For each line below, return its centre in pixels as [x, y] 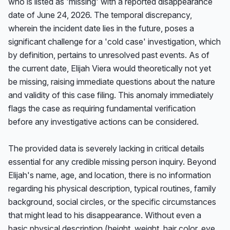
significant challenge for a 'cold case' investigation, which [114, 42]
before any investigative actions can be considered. [103, 122]
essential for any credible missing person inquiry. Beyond [112, 162]
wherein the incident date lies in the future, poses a [101, 28]
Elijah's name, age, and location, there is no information [110, 175]
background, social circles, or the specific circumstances [112, 202]
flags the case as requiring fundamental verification [102, 108]
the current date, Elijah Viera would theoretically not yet [110, 68]
